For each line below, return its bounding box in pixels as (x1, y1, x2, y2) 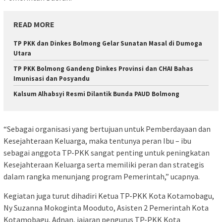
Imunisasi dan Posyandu (13, 74, 90, 83)
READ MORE (13, 19, 55, 29)
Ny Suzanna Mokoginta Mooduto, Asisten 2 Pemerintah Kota (3, 203, 209, 213)
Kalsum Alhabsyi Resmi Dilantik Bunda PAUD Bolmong (13, 89, 179, 98)
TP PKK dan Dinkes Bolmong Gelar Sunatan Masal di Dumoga (13, 39, 202, 48)
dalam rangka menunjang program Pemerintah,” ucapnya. (3, 171, 200, 182)
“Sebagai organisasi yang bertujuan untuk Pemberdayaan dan (3, 124, 211, 134)
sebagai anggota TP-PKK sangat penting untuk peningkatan (3, 148, 210, 158)
